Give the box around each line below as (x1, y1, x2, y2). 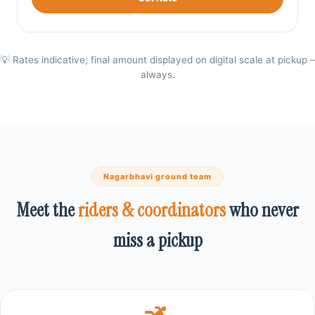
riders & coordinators (78, 197, 226, 222)
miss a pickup (112, 227, 202, 252)
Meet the (16, 197, 78, 222)
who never (226, 197, 299, 222)
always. (140, 68, 175, 80)
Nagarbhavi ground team (103, 171, 212, 181)
